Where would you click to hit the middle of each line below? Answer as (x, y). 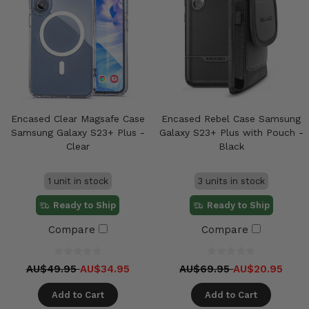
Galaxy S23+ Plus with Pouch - (231, 132)
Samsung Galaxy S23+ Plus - (78, 132)
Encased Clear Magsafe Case (78, 118)
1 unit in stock (78, 181)
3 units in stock (231, 181)
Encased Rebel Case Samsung (231, 118)
